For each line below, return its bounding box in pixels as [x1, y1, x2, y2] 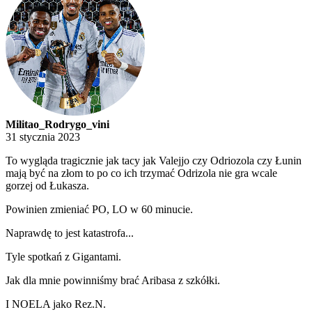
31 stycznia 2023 [6, 131, 80, 143]
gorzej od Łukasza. [6, 180, 89, 192]
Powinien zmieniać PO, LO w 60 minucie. [6, 203, 193, 216]
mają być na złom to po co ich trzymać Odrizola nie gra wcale [6, 167, 277, 180]
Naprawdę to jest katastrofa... [6, 227, 134, 240]
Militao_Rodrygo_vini [6, 118, 109, 131]
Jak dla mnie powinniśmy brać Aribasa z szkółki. [6, 274, 220, 287]
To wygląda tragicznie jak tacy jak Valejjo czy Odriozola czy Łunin [6, 155, 302, 167]
